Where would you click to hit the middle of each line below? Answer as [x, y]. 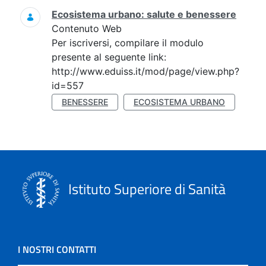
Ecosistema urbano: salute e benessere [144, 14]
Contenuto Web [87, 28]
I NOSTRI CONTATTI [57, 249]
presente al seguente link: [109, 57]
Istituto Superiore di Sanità [145, 189]
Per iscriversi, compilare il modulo [128, 43]
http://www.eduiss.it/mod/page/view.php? [145, 71]
